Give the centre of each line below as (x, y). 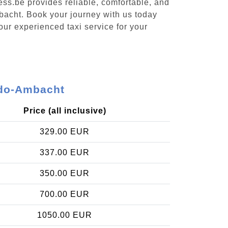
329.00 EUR (65, 131)
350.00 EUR (65, 173)
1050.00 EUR (65, 215)
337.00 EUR (65, 152)
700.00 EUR (65, 194)
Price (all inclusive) (65, 110)
